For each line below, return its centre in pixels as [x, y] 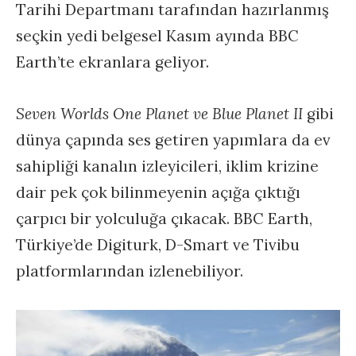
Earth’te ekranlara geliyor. [112, 62]
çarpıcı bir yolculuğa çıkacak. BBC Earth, [164, 219]
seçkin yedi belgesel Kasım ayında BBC [157, 36]
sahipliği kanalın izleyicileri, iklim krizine [167, 166]
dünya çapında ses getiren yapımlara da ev [173, 140]
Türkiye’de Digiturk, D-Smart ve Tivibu [158, 245]
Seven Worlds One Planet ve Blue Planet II [161, 114]
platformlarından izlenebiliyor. [130, 271]
